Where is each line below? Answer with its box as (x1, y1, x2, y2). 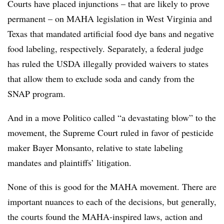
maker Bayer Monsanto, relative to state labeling (7, 141, 183, 153)
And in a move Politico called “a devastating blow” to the (7, 111, 216, 123)
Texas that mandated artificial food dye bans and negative (7, 27, 214, 39)
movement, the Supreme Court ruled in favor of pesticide (7, 126, 213, 138)
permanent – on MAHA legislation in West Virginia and (7, 12, 212, 24)
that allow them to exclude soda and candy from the (7, 72, 194, 84)
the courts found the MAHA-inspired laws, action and (7, 210, 202, 222)
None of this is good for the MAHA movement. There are (7, 180, 216, 192)
